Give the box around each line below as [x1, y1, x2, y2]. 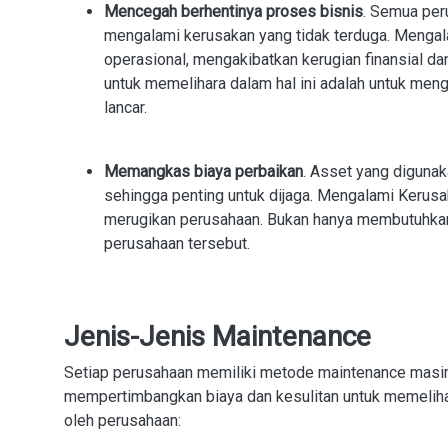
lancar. [104, 98, 147, 117]
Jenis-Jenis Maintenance [64, 320, 371, 353]
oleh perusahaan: [64, 411, 181, 430]
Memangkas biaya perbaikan [104, 162, 303, 181]
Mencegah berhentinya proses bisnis [104, 2, 363, 21]
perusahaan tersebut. [104, 234, 250, 253]
